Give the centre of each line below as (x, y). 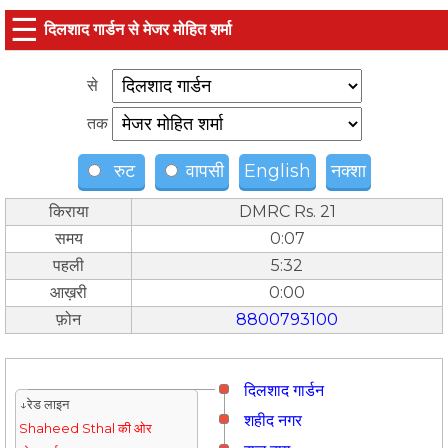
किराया (68, 211)
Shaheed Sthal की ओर (85, 428)
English (277, 171)
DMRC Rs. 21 (287, 211)
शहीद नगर (273, 420)
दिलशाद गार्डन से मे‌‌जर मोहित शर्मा (138, 29)
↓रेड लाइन (43, 404)
